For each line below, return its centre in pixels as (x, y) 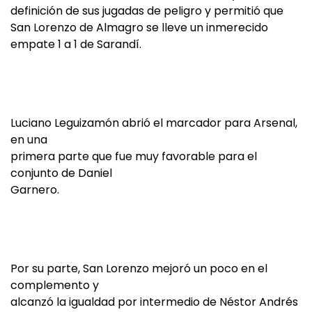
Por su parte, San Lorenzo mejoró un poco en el (139, 268)
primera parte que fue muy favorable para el (134, 156)
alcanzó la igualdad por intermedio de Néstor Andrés (154, 302)
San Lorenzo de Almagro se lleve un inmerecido (139, 28)
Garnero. (35, 190)
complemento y (55, 285)
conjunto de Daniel (61, 173)
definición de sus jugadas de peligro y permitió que (147, 11)
